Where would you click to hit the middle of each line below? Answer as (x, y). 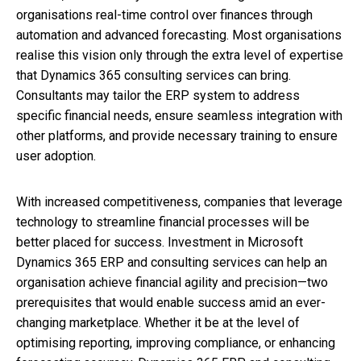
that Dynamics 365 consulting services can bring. (154, 76)
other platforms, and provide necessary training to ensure (177, 136)
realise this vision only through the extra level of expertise (180, 56)
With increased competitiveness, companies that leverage (179, 202)
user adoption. (56, 156)
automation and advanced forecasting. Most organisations (179, 35)
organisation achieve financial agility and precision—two (172, 283)
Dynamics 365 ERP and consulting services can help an (172, 263)
